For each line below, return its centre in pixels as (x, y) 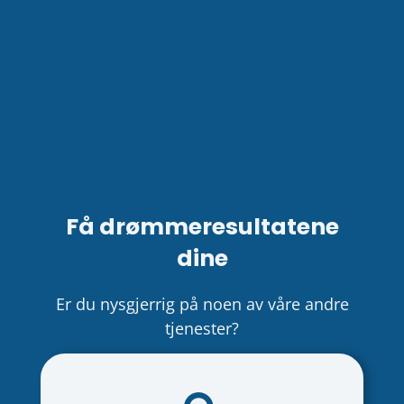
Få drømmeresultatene (202, 227)
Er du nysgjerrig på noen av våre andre (202, 304)
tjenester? (202, 329)
